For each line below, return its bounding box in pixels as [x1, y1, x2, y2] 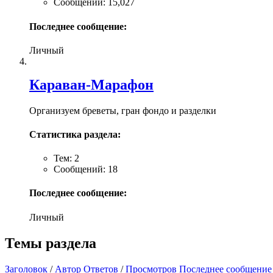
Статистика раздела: [29, 129, 121, 140]
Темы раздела [5, 235, 96, 251]
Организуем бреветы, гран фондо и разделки [29, 105, 216, 116]
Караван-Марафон [29, 76, 154, 93]
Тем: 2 [54, 153, 79, 164]
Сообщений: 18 [54, 164, 118, 175]
